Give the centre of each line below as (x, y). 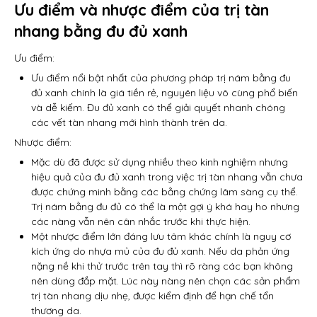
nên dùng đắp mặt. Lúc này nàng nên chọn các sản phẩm (166, 281)
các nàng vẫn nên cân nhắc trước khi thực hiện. (141, 221)
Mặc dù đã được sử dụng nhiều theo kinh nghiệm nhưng (160, 162)
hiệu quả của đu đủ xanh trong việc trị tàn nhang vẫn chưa (167, 177)
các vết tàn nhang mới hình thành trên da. (129, 122)
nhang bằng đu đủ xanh (101, 31)
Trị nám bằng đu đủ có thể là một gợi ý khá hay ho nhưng (165, 207)
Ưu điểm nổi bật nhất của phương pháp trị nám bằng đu (161, 78)
